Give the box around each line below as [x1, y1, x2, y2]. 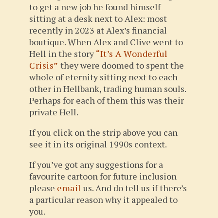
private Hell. [29, 106, 78, 118]
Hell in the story [29, 48, 96, 59]
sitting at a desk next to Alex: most [29, 13, 167, 24]
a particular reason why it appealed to [29, 194, 178, 205]
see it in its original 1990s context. [29, 138, 167, 150]
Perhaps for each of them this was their [29, 94, 184, 106]
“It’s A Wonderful [96, 48, 168, 59]
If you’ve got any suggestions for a [29, 159, 163, 170]
